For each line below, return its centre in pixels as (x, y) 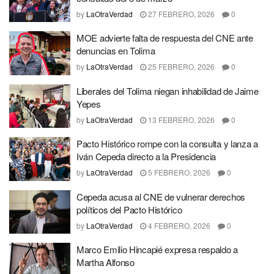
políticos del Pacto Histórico (129, 209)
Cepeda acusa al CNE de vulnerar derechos (161, 196)
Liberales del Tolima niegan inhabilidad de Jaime (168, 91)
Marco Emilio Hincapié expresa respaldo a (157, 250)
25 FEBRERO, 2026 (180, 67)
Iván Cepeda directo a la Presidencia (146, 157)
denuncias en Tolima (116, 51)
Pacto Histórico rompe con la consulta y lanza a (167, 144)
